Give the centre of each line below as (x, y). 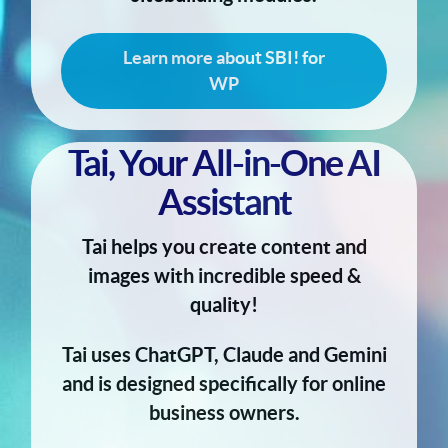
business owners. (224, 413)
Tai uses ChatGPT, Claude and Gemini (224, 355)
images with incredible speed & (224, 276)
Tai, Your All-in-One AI (224, 163)
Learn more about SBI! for (224, 58)
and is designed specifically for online (224, 384)
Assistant (224, 202)
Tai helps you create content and (224, 247)
